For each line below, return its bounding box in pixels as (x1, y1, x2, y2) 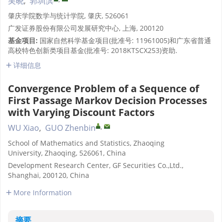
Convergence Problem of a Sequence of (8, 82, 199, 95)
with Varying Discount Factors (8, 106, 155, 119)
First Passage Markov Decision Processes (8, 94, 207, 107)
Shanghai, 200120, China (8, 170, 89, 180)
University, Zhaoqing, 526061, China (8, 148, 126, 158)
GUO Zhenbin (45, 122, 96, 133)
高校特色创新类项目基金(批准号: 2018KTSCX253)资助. (8, 46, 177, 55)
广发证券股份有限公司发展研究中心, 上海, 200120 (8, 23, 164, 33)
